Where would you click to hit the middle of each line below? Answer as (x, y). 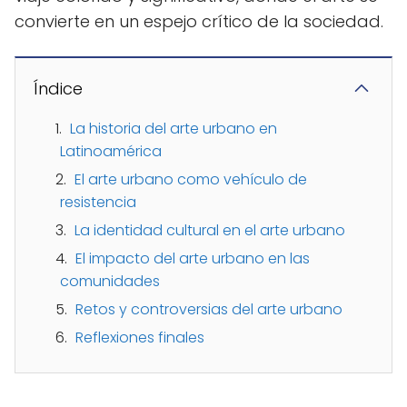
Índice (58, 88)
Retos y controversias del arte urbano (209, 309)
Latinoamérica (111, 151)
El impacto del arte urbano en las (193, 258)
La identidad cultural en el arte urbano (210, 230)
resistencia (98, 202)
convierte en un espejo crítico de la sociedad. (199, 21)
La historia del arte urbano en (174, 128)
